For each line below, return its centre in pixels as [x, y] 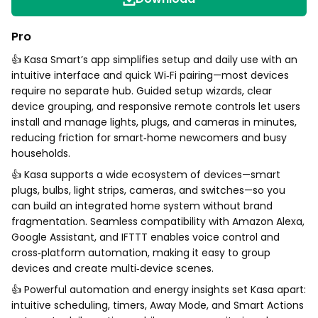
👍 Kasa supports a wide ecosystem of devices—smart [146, 175]
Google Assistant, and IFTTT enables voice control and [146, 237]
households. [41, 153]
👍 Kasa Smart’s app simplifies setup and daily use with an [154, 60]
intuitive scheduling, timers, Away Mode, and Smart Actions [158, 305]
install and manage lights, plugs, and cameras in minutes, [154, 122]
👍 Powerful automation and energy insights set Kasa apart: [159, 290]
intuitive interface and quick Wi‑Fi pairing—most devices [150, 75]
